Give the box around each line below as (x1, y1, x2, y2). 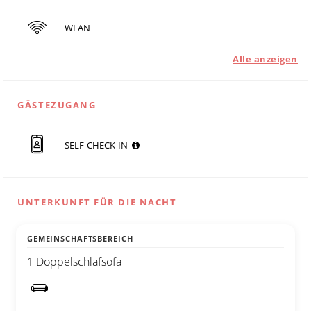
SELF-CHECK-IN (64, 138, 132, 151)
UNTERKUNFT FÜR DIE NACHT (17, 196, 177, 209)
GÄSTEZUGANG (17, 99, 96, 112)
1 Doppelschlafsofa (27, 254, 121, 270)
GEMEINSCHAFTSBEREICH (27, 233, 133, 244)
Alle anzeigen (233, 53, 298, 66)
